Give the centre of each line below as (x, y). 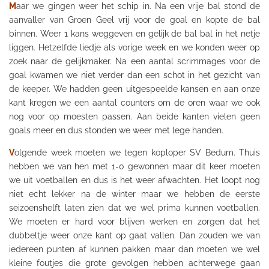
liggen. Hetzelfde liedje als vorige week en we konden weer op (134, 47)
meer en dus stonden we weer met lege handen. (127, 130)
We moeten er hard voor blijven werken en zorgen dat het (134, 222)
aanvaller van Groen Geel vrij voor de (89, 20)
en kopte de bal (224, 20)
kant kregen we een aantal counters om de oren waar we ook (134, 103)
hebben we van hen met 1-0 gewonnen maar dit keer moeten (134, 166)
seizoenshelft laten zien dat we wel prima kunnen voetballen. (134, 208)
